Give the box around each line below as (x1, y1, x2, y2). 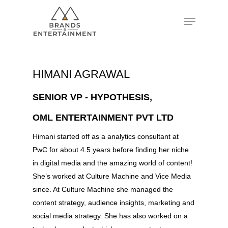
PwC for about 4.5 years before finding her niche (33, 146, 189, 154)
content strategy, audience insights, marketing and (33, 198, 195, 207)
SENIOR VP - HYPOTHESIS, (33, 92, 153, 102)
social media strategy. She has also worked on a (33, 212, 188, 220)
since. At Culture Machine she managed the (33, 185, 174, 193)
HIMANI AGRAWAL (33, 68, 130, 80)
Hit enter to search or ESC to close (45, 58, 140, 65)
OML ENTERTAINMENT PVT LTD (33, 112, 174, 123)
